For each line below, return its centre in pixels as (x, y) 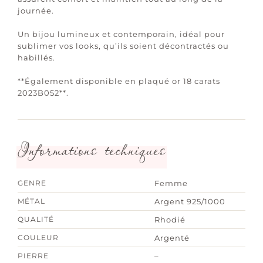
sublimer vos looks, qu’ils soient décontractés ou (123, 45)
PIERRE (33, 255)
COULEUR (38, 237)
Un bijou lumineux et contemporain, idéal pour (121, 34)
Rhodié (170, 219)
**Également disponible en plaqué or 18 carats (119, 81)
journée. (36, 10)
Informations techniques (91, 150)
